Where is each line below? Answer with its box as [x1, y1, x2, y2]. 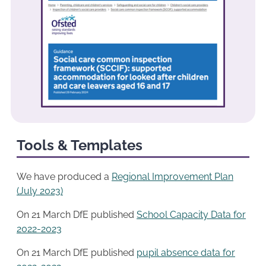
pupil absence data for [137, 247, 235, 259]
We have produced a [17, 171, 112, 183]
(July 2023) [17, 185, 63, 197]
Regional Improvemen [112, 171, 209, 183]
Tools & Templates [17, 137, 142, 154]
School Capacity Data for [137, 209, 246, 221]
